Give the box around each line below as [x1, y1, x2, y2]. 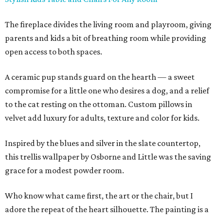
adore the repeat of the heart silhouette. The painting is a [5, 204, 209, 215]
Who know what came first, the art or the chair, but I [5, 191, 193, 201]
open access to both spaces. [5, 47, 102, 57]
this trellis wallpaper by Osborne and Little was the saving [5, 152, 211, 162]
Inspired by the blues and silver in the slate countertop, [5, 138, 200, 148]
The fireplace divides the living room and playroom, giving [5, 19, 212, 30]
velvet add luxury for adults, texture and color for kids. [5, 113, 200, 123]
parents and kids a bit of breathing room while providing [5, 33, 206, 43]
